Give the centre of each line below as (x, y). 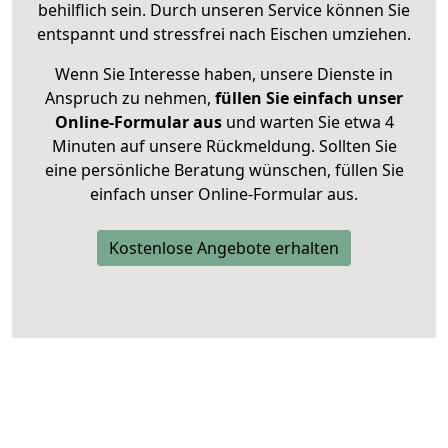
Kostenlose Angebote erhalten (224, 248)
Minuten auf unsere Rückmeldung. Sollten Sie (224, 146)
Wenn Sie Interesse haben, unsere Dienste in (224, 74)
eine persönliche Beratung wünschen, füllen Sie (224, 170)
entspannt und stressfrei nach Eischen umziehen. (224, 34)
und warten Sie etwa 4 (307, 122)
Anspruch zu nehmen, (130, 98)
